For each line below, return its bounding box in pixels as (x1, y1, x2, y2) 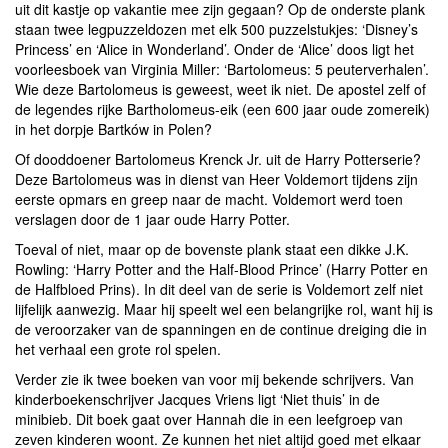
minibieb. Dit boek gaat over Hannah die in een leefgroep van (15, 408, 403, 429)
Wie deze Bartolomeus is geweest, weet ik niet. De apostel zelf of (15, 78, 426, 99)
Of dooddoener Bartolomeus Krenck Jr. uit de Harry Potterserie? (15, 148, 421, 169)
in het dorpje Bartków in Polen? (15, 118, 216, 139)
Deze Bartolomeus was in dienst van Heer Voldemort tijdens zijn (15, 168, 418, 189)
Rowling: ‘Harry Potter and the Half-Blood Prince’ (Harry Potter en (15, 258, 428, 279)
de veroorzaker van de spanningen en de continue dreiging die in (15, 318, 427, 339)
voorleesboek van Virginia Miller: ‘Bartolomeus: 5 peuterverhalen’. (15, 58, 429, 79)
